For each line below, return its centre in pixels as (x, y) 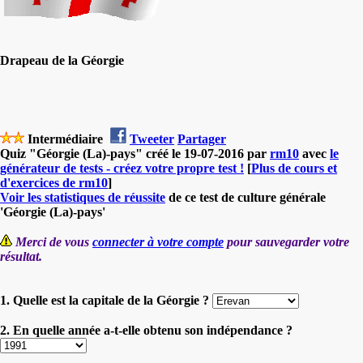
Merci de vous (54, 241)
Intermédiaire (65, 139)
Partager (202, 139)
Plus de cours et (294, 168)
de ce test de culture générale (246, 197)
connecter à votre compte (158, 241)
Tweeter (152, 139)
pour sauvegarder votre (286, 241)
